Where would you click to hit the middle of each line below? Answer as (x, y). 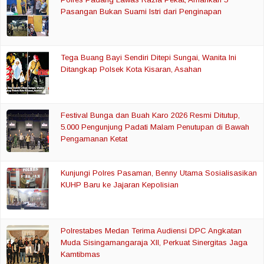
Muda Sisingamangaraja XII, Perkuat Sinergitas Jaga (154, 242)
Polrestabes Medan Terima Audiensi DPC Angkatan (151, 230)
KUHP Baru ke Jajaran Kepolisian (120, 184)
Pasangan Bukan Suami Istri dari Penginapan (141, 11)
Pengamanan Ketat (94, 138)
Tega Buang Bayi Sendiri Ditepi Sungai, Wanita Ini (149, 57)
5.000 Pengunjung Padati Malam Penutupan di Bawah (155, 127)
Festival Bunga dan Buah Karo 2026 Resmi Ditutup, (151, 115)
